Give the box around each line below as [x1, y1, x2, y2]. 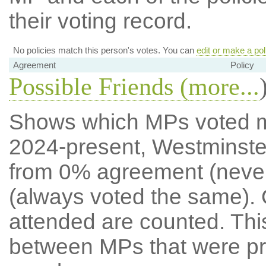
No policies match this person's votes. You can [12, 45, 197, 56]
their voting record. [8, 9, 192, 34]
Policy [230, 60, 254, 71]
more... [188, 73, 259, 101]
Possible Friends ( [8, 73, 188, 101]
